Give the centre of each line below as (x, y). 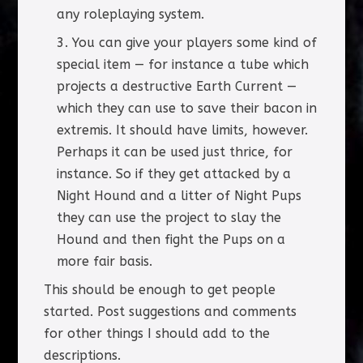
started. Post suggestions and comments (170, 312)
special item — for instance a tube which (182, 65)
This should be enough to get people (159, 290)
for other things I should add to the (156, 334)
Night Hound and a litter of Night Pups (179, 196)
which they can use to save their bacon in (186, 109)
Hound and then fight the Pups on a (171, 240)
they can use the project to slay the (169, 218)
